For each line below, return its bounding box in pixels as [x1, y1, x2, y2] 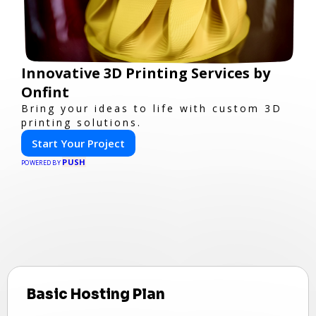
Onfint [21, 83, 69, 102]
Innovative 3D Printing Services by [21, 63, 270, 83]
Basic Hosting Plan [27, 286, 165, 303]
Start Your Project [32, 136, 125, 150]
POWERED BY [21, 158, 63, 167]
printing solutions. [21, 116, 142, 129]
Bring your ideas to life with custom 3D [21, 102, 282, 115]
